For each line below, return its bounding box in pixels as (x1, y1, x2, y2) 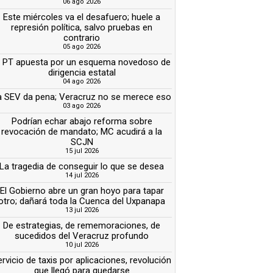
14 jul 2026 (65, 171, 99, 179)
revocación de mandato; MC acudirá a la (1, 126, 163, 137)
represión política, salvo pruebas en (11, 21, 153, 33)
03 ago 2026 (63, 101, 101, 110)
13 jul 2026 (65, 205, 99, 214)
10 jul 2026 (65, 240, 99, 249)
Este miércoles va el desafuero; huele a (3, 11, 161, 23)
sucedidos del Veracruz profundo (15, 230, 149, 241)
